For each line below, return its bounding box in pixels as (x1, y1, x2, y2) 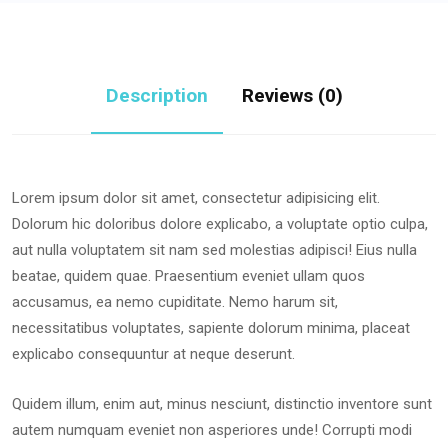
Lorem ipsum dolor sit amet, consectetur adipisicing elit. (12, 189, 380, 208)
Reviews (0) (241, 84, 343, 108)
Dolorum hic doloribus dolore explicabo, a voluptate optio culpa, (12, 215, 428, 234)
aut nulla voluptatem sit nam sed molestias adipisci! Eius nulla (12, 241, 417, 260)
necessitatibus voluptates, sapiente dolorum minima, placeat (12, 319, 410, 338)
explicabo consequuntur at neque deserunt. (12, 345, 295, 364)
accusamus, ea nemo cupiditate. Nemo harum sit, (12, 293, 338, 312)
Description (105, 84, 208, 108)
